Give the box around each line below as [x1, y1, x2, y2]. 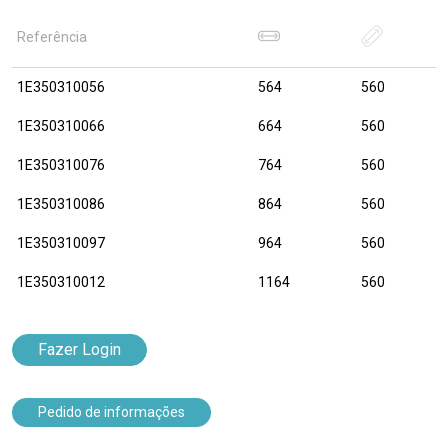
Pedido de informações [38, 404, 185, 420]
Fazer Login [38, 340, 121, 359]
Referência [17, 29, 87, 45]
